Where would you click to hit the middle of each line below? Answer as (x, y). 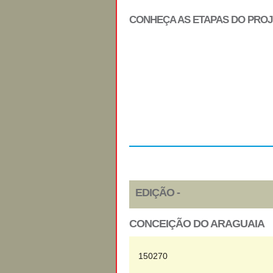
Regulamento (185, 101)
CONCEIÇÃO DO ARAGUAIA (197, 224)
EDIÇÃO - (158, 193)
